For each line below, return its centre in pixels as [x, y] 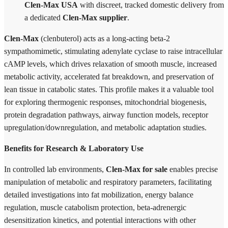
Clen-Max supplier [95, 17]
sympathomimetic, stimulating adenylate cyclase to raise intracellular [113, 51]
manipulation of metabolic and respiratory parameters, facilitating [108, 182]
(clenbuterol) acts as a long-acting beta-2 [104, 38]
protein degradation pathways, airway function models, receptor [106, 115]
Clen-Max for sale [137, 169]
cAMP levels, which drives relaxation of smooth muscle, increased [110, 64]
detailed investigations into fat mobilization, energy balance [99, 194]
